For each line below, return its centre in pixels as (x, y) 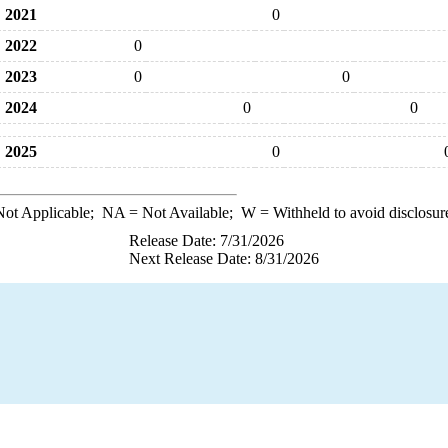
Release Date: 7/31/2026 (206, 240)
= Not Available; (182, 212)
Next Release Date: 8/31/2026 (224, 258)
